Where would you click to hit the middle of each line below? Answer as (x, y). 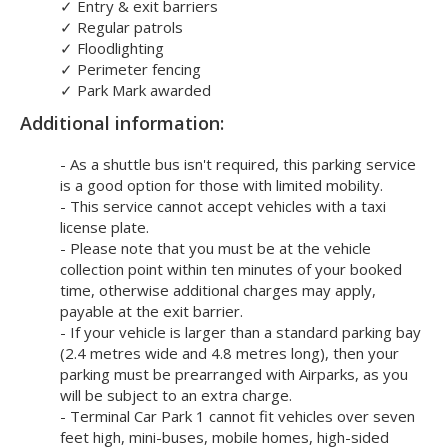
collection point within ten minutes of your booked (231, 269)
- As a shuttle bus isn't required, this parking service (238, 164)
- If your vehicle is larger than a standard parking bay (240, 332)
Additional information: (122, 123)
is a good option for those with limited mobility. (221, 185)
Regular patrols (128, 27)
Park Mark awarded (142, 90)
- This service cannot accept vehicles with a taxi (223, 206)
